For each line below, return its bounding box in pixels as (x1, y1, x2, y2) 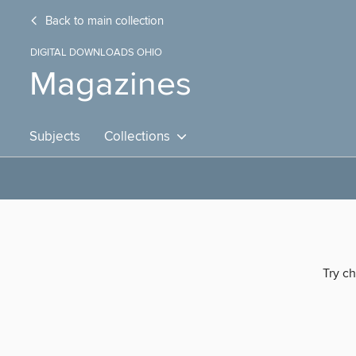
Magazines (29, 64, 192, 106)
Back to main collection (42, 14, 164, 29)
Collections (104, 128, 176, 145)
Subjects (29, 128, 80, 145)
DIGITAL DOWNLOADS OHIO (30, 46, 162, 59)
